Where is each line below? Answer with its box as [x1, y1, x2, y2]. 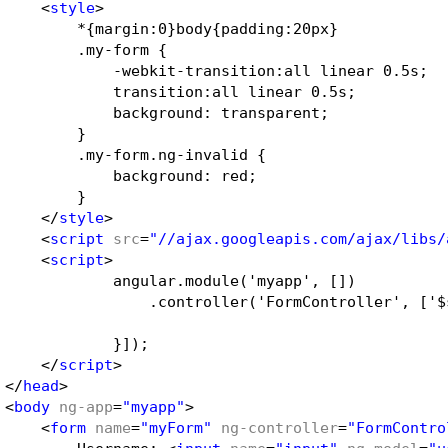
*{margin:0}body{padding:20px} [77, 19, 338, 38]
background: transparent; [113, 103, 329, 122]
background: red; [113, 166, 257, 185]
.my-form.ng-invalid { [77, 145, 266, 164]
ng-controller [221, 418, 338, 437]
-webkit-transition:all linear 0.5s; [113, 61, 428, 80]
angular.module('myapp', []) [113, 271, 356, 290]
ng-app [59, 397, 113, 416]
